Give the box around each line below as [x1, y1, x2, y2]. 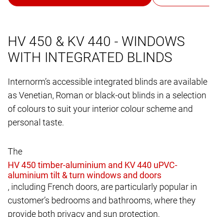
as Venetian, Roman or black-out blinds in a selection [8, 90, 206, 100]
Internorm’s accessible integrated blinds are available [8, 76, 207, 87]
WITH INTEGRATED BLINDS [8, 49, 172, 65]
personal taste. [8, 117, 64, 127]
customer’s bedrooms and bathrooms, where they [8, 195, 196, 205]
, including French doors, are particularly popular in [8, 181, 197, 192]
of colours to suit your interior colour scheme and [8, 103, 193, 114]
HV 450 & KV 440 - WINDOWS [8, 33, 185, 49]
